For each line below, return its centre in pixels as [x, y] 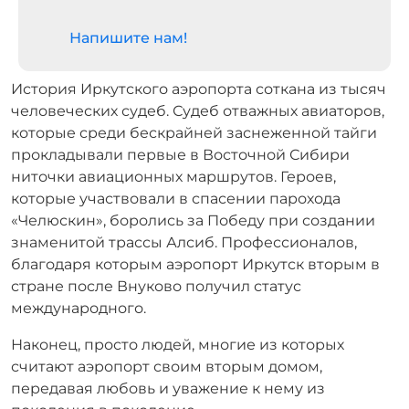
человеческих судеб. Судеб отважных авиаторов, [198, 111]
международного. [79, 308]
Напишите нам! [128, 38]
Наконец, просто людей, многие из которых [178, 345]
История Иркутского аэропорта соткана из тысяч [199, 89]
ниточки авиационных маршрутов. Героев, [173, 177]
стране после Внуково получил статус [156, 286]
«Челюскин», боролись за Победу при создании [193, 220]
